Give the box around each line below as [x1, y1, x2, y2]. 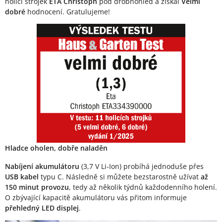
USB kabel [5, 171, 39, 181]
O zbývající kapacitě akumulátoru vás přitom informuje [5, 192, 187, 202]
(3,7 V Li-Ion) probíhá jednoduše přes [81, 161, 204, 171]
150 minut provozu [5, 182, 69, 192]
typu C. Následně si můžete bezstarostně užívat [39, 171, 201, 181]
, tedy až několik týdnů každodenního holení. [69, 182, 217, 192]
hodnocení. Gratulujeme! [25, 6, 110, 16]
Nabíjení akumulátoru [5, 161, 81, 171]
